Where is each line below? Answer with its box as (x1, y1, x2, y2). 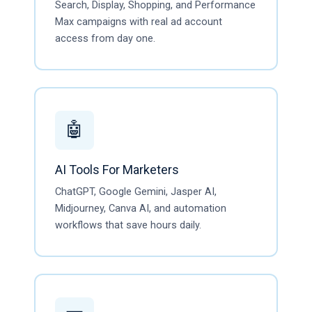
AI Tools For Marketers (54, 162, 179, 177)
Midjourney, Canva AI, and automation (54, 202, 226, 214)
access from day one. (54, 32, 155, 45)
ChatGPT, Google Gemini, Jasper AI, (54, 185, 217, 198)
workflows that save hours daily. (54, 219, 201, 231)
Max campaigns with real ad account (54, 15, 222, 28)
